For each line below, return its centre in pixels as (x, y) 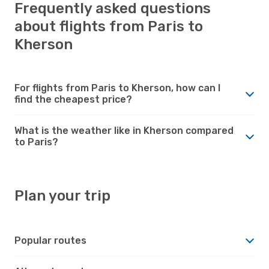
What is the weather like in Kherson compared (124, 130)
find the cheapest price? (73, 99)
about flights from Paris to (109, 26)
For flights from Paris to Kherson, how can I (117, 88)
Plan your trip (62, 195)
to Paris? (36, 142)
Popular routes (50, 240)
